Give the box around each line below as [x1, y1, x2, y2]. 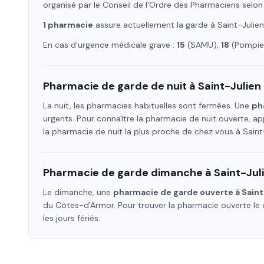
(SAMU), [185, 39, 221, 50]
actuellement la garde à [121, 19, 217, 30]
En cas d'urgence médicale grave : [43, 39, 177, 50]
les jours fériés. [43, 213, 100, 223]
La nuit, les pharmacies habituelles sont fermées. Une [43, 100, 252, 111]
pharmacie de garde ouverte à [113, 187, 242, 197]
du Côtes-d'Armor [43, 200, 114, 210]
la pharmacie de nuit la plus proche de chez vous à [43, 126, 243, 137]
